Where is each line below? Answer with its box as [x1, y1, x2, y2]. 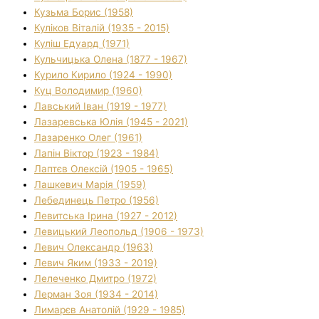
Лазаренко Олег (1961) [34, 132, 142, 144]
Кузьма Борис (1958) [34, 6, 133, 19]
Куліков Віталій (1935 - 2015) [34, 22, 169, 34]
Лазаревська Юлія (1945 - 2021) [34, 116, 188, 128]
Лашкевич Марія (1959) [34, 179, 146, 191]
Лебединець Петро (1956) [34, 194, 159, 206]
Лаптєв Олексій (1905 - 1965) [34, 163, 173, 175]
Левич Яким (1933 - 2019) [34, 257, 157, 269]
